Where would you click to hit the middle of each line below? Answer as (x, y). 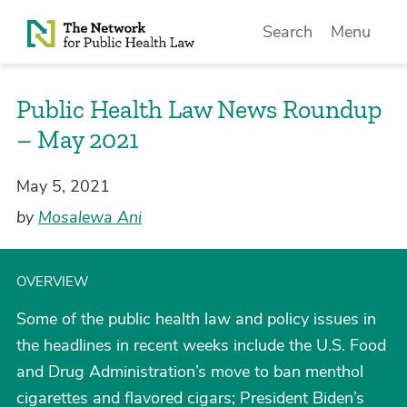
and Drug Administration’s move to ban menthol (190, 372)
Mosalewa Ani (90, 217)
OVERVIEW (53, 282)
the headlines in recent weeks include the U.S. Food (201, 345)
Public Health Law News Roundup (199, 109)
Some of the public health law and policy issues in (196, 319)
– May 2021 (78, 139)
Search (288, 32)
